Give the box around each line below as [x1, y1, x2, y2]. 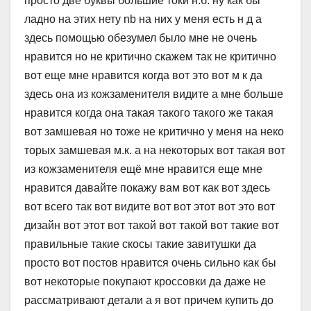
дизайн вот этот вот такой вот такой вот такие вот [24, 219, 279, 232]
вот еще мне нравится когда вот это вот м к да [24, 69, 262, 82]
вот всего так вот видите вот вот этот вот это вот [24, 201, 275, 213]
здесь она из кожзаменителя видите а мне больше [24, 88, 283, 101]
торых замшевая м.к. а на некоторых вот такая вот [24, 144, 285, 157]
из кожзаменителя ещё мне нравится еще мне [24, 163, 262, 176]
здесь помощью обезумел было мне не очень [24, 32, 257, 44]
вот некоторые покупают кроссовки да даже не [24, 276, 266, 288]
